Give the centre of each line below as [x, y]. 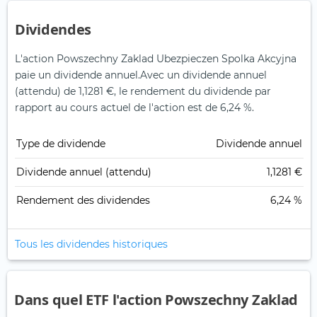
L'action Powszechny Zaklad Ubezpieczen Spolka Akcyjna [156, 59]
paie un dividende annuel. [77, 75]
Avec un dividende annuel [203, 75]
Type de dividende [61, 144]
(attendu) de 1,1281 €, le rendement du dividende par [143, 92]
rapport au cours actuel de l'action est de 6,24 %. [134, 108]
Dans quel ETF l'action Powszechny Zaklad [156, 300]
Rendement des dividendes [83, 201]
